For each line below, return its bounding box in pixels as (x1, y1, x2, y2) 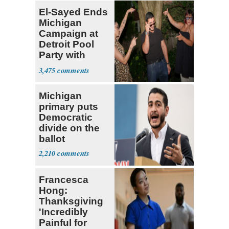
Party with (39, 49, 85, 60)
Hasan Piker (39, 60, 96, 71)
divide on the (39, 122, 100, 133)
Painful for (39, 217, 87, 228)
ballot (39, 133, 65, 144)
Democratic (39, 111, 93, 123)
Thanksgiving (39, 195, 103, 207)
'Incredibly (39, 206, 88, 217)
